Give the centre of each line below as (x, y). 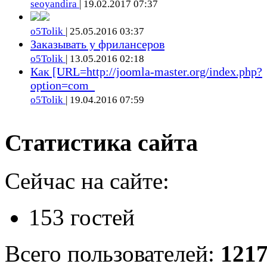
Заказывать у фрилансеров (97, 44)
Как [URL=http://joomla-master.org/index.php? (146, 71)
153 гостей (82, 218)
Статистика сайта (101, 142)
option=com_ (63, 85)
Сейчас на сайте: (87, 181)
